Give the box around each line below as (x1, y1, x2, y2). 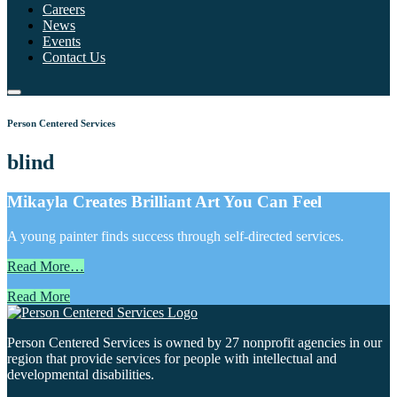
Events (43, 34, 81, 49)
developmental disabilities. (7, 366, 154, 382)
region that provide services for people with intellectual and (7, 350, 337, 366)
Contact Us (43, 50, 105, 65)
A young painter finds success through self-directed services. (7, 228, 344, 244)
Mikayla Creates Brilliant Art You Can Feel (7, 191, 322, 211)
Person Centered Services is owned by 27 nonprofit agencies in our (7, 334, 382, 350)
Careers (43, 2, 85, 17)
